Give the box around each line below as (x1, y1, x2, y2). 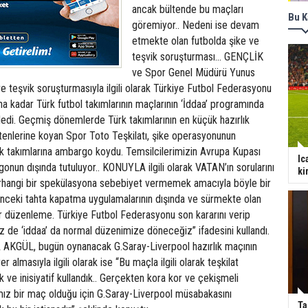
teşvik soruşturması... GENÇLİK (132, 50, 263, 63)
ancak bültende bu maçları (132, 3, 243, 16)
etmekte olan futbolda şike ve (132, 34, 259, 47)
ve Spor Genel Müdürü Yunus (132, 66, 255, 79)
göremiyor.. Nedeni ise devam (132, 19, 259, 32)
